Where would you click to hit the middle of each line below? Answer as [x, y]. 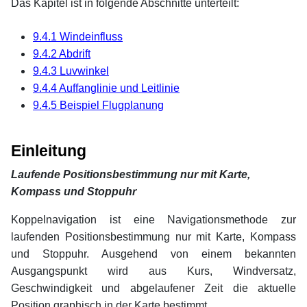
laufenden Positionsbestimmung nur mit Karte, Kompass [153, 236]
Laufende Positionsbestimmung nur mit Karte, [131, 174]
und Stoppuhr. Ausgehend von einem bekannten [153, 254]
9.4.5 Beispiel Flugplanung [98, 105]
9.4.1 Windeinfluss [78, 36]
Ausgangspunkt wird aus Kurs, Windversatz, [153, 271]
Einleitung [49, 150]
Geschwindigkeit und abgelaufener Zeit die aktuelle [153, 288]
